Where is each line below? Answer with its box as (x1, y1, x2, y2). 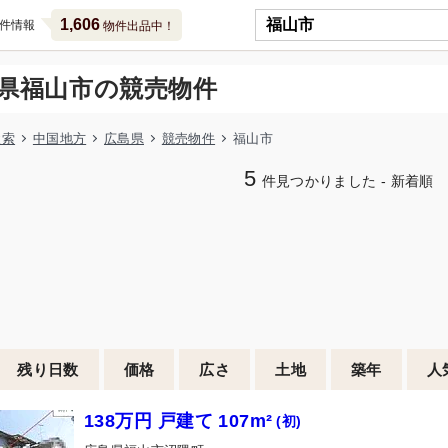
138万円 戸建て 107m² (84, 411, 273, 431)
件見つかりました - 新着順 (261, 174, 434, 189)
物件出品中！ (99, 19, 175, 33)
